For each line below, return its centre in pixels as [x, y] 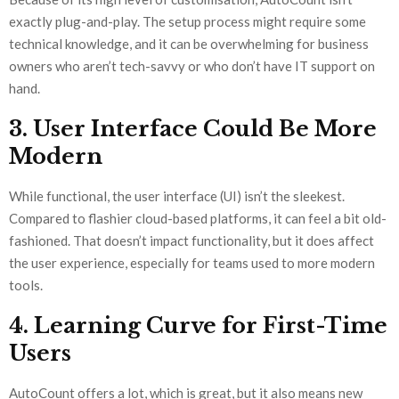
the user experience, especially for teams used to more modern [192, 263]
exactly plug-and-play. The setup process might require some [187, 22]
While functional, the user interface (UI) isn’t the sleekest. [177, 196]
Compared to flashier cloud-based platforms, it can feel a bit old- [198, 219]
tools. [26, 285]
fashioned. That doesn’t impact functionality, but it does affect [191, 241]
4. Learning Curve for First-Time [198, 326]
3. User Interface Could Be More [193, 129]
